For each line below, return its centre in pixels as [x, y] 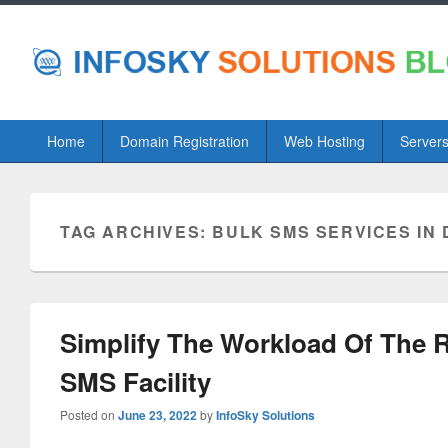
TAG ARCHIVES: [136, 231]
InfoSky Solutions [265, 415]
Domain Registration [184, 141]
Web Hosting [324, 141]
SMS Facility [135, 381]
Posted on [89, 414]
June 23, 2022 [157, 415]
